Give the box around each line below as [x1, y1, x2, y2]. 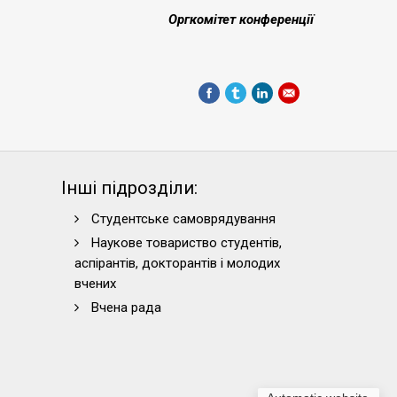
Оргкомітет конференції [168, 12, 314, 27]
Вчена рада [90, 300, 161, 315]
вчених [74, 276, 116, 292]
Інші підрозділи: [60, 177, 198, 198]
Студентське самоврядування [90, 211, 276, 227]
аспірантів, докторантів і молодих [74, 255, 280, 271]
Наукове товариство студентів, [90, 235, 282, 251]
